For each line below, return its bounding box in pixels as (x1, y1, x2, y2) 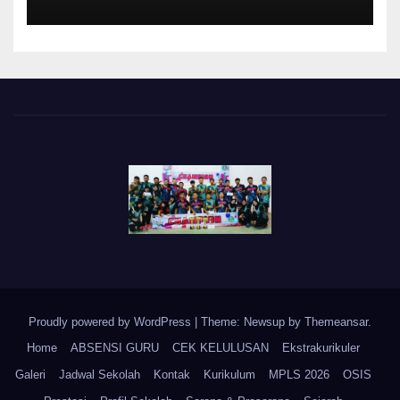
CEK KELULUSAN (172, 341, 269, 355)
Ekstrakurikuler (282, 341, 360, 355)
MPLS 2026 (269, 368, 329, 382)
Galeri (15, 368, 46, 382)
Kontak (154, 368, 190, 382)
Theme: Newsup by (201, 315, 304, 329)
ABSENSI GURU (71, 341, 159, 355)
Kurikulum (204, 368, 255, 382)
